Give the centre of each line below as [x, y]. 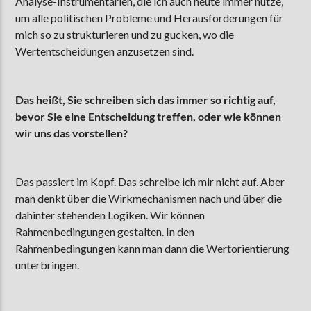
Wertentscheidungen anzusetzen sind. [105, 51]
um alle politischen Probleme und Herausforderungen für [150, 17]
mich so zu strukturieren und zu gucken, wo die [125, 34]
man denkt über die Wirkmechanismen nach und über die [149, 199]
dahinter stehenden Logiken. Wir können [110, 215]
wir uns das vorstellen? [72, 133]
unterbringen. [48, 265]
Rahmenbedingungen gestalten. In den [105, 232]
